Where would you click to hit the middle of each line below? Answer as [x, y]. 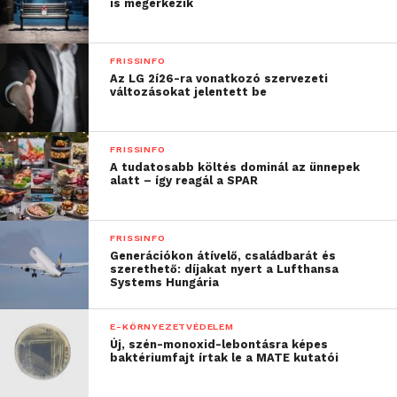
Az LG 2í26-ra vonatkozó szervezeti [219, 79]
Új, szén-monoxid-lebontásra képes [219, 345]
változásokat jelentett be [189, 92]
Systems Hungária [165, 283]
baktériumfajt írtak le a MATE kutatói [225, 358]
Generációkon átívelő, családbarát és [223, 256]
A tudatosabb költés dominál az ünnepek [235, 167]
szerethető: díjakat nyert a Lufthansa [225, 269]
